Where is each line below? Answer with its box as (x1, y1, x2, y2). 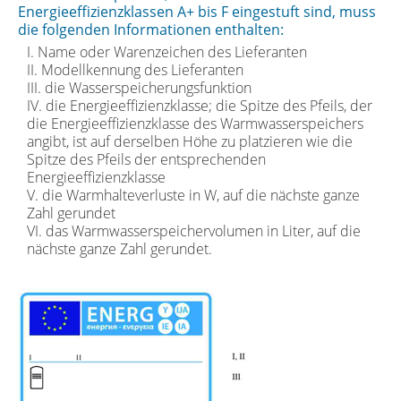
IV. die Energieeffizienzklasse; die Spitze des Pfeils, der (27, 95, 372, 115)
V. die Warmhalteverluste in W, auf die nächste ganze (27, 184, 360, 205)
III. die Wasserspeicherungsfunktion (27, 77, 252, 98)
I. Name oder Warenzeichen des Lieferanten (27, 41, 307, 62)
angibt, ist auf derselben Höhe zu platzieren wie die (27, 131, 353, 151)
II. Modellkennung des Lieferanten (27, 59, 243, 80)
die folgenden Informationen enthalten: (18, 19, 284, 39)
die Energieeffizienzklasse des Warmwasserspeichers (27, 113, 363, 133)
